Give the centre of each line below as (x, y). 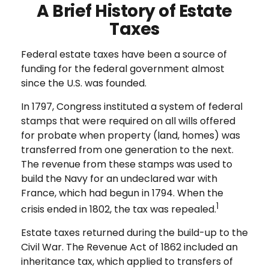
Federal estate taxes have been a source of (124, 54)
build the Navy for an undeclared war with (119, 179)
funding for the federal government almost (123, 69)
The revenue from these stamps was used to (127, 164)
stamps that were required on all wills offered (128, 121)
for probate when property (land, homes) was (131, 135)
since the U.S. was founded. (84, 83)
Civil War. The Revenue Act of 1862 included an (129, 247)
